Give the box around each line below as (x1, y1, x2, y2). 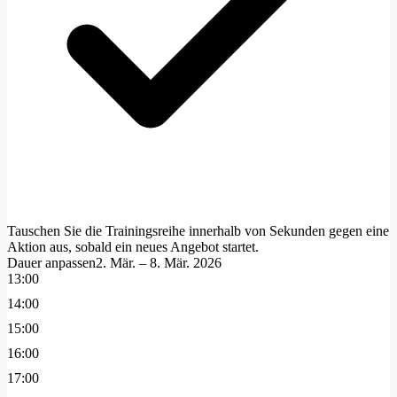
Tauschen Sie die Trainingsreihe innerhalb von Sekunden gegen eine (7, 223, 389, 239)
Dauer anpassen (7, 255, 96, 271)
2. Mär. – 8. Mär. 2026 (96, 255, 222, 271)
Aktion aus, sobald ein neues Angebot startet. (7, 239, 259, 255)
